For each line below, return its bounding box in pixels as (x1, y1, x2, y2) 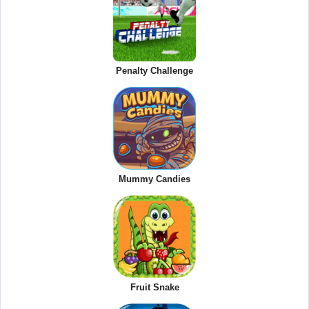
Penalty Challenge (116, 65, 193, 76)
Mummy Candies (119, 173, 190, 184)
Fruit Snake (130, 281, 179, 292)
